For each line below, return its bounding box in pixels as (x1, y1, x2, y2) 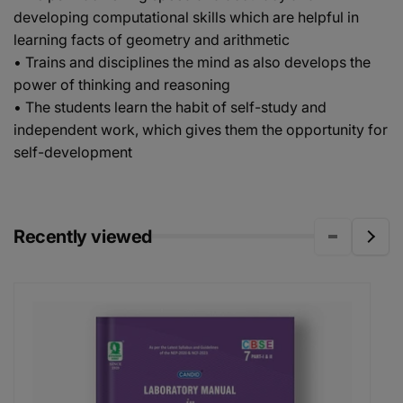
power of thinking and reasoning (13, 75, 230, 94)
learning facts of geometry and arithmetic (13, 30, 290, 49)
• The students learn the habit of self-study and (13, 97, 327, 116)
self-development (13, 142, 132, 161)
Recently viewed (13, 225, 152, 247)
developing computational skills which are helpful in (13, 7, 359, 26)
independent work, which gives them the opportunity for (13, 120, 388, 139)
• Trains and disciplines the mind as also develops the (13, 52, 371, 71)
